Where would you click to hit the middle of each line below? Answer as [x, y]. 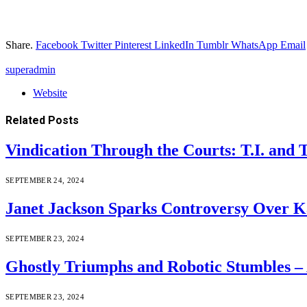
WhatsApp [254, 45]
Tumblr [212, 45]
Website [50, 93]
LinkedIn [174, 45]
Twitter [96, 45]
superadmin [30, 69]
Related [27, 121]
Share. [19, 45]
